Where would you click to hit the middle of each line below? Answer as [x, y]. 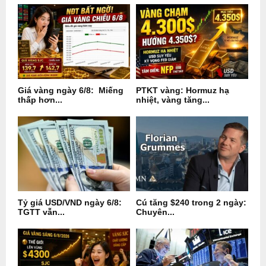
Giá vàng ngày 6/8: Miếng [71, 91]
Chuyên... [155, 212]
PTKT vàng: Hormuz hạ [183, 91]
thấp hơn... [40, 100]
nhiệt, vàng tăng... [173, 100]
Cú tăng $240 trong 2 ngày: [191, 203]
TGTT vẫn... [41, 212]
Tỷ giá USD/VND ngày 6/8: [70, 203]
